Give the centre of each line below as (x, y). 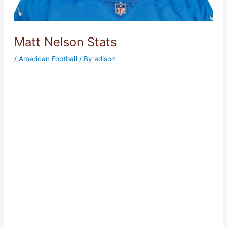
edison (105, 59)
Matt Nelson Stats (65, 42)
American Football (48, 59)
